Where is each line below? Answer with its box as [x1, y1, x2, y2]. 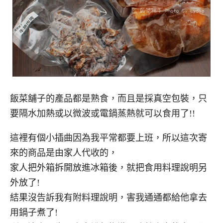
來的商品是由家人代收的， [10, 147, 117, 158]
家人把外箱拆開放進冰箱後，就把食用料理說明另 [10, 162, 207, 173]
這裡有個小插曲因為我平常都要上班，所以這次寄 [10, 132, 207, 143]
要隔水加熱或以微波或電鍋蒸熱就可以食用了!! [10, 109, 195, 119]
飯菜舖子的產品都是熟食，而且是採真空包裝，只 [10, 94, 207, 104]
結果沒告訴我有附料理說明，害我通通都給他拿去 [10, 192, 207, 203]
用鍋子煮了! [10, 207, 58, 218]
